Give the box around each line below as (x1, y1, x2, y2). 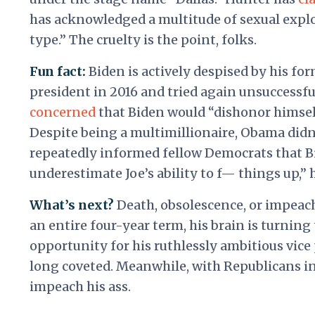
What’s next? (30, 197, 117, 214)
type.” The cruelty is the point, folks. (30, 32, 257, 49)
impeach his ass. (30, 278, 131, 295)
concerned (30, 104, 96, 121)
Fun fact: (30, 63, 89, 80)
